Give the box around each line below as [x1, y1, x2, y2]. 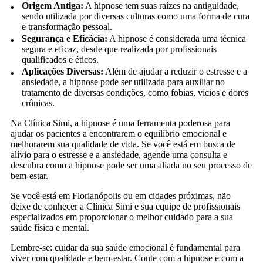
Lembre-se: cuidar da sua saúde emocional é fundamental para [11, 242, 240, 253]
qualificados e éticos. [22, 55, 99, 65]
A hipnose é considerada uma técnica [107, 33, 247, 44]
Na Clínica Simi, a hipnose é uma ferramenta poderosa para [11, 118, 230, 129]
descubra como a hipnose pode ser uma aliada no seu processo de [11, 160, 252, 171]
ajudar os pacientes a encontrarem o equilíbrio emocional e [11, 129, 227, 139]
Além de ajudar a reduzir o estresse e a [103, 66, 248, 77]
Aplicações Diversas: [22, 66, 104, 77]
